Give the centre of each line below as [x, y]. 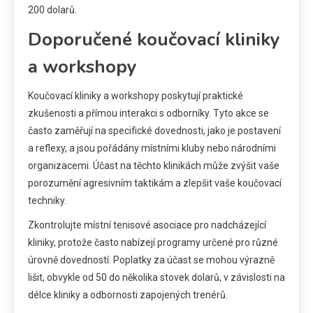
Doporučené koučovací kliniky [154, 40]
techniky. [47, 201]
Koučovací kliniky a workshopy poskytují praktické [136, 96]
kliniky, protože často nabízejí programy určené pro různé [153, 243]
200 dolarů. [52, 10]
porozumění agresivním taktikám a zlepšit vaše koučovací [155, 183]
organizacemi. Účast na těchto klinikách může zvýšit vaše [154, 166]
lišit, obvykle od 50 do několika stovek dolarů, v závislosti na [156, 278]
